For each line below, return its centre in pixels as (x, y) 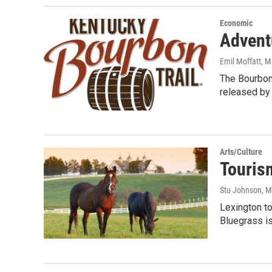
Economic (236, 23)
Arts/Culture (241, 151)
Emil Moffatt (240, 62)
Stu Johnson (241, 190)
